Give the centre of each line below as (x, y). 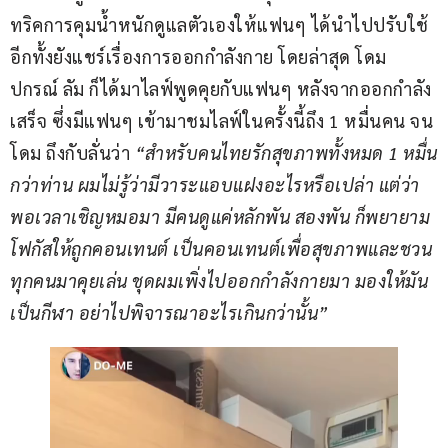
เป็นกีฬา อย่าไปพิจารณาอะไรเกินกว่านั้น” (169, 312)
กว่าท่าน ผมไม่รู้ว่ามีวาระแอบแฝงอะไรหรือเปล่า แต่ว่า (215, 184)
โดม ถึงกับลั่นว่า (70, 152)
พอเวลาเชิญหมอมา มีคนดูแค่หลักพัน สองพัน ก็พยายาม (220, 216)
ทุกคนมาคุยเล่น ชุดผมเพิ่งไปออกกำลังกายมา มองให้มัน (219, 280)
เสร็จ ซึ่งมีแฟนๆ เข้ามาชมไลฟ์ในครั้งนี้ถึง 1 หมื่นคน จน (224, 120)
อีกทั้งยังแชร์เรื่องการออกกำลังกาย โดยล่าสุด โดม (200, 56)
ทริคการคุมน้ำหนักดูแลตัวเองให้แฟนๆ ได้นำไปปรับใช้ (221, 24)
